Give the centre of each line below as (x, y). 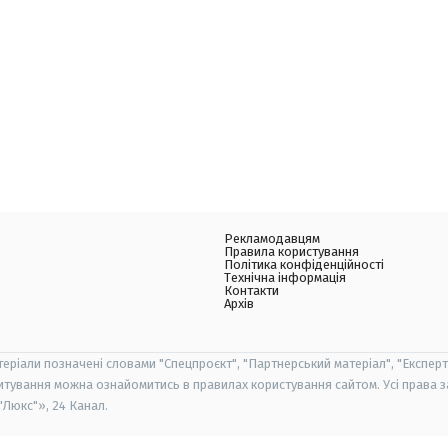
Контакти (251, 291)
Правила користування (291, 252)
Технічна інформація (285, 278)
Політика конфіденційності (304, 265)
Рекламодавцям (272, 239)
